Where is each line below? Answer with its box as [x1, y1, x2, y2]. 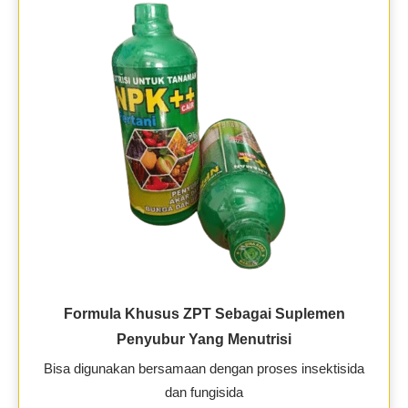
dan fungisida [165, 384, 243, 401]
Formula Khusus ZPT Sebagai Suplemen [63, 306, 345, 322]
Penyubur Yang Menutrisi [117, 331, 291, 348]
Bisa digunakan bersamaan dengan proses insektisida [44, 361, 364, 377]
